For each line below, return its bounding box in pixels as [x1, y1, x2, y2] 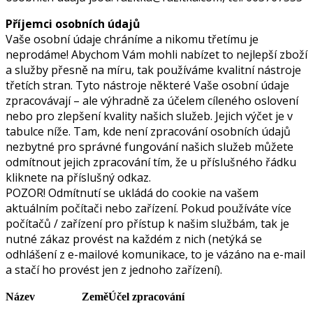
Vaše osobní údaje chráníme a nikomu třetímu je [6, 31, 259, 47]
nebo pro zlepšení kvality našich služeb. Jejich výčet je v [6, 108, 293, 124]
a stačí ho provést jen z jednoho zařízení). [6, 261, 222, 277]
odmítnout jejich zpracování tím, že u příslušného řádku [6, 154, 296, 170]
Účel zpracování [108, 290, 184, 303]
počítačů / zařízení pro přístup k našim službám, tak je [6, 215, 289, 231]
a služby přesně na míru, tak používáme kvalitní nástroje [6, 61, 301, 78]
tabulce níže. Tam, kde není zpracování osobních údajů [6, 123, 291, 139]
